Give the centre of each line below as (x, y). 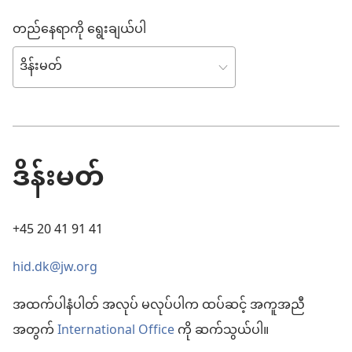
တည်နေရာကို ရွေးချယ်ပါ (79, 30)
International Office (116, 331)
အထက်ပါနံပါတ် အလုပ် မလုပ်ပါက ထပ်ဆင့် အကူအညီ (159, 306)
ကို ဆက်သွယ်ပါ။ (222, 331)
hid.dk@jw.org (55, 266)
